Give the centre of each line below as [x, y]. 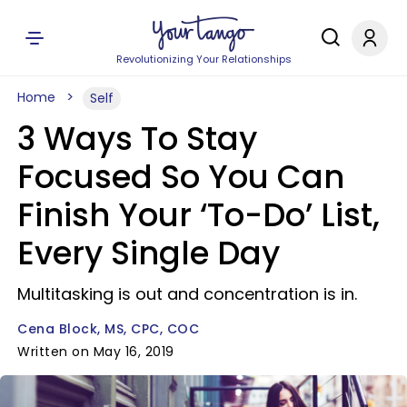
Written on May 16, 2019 [96, 352]
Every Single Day [149, 253]
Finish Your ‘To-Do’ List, [199, 215]
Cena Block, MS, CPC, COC [108, 329]
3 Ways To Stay [137, 139]
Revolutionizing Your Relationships [203, 59]
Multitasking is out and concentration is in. [187, 294]
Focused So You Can [181, 177]
